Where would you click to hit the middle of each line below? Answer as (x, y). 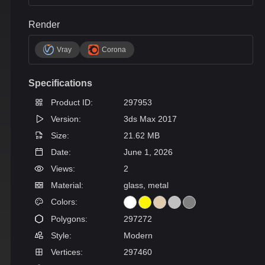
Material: (66, 185)
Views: (62, 169)
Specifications (60, 83)
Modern (138, 235)
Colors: (63, 202)
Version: (65, 119)
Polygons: (68, 219)
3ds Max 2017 (150, 119)
